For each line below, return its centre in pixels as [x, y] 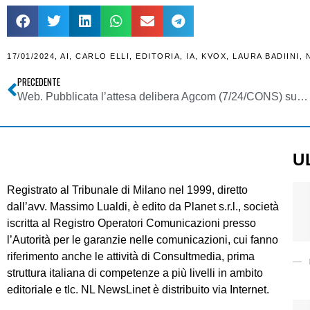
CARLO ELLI [102, 56]
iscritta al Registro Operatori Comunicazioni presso [131, 224]
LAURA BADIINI [266, 56]
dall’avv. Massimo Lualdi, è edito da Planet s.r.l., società [143, 207]
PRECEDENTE [39, 82]
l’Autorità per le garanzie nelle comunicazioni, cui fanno [143, 240]
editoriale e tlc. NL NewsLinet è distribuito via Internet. [138, 290]
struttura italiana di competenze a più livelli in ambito [135, 273]
